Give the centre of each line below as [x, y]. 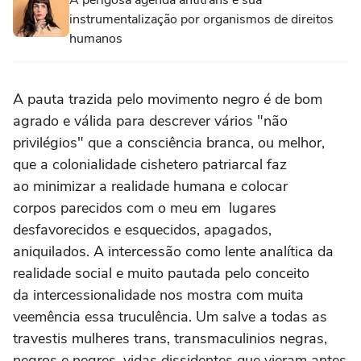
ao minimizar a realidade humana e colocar [150, 186]
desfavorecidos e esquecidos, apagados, [142, 230]
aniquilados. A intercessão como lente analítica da [173, 251]
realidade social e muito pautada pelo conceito [161, 273]
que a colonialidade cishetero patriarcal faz [150, 164]
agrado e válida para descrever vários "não [150, 121]
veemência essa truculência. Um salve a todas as [170, 317]
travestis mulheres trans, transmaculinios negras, [170, 338]
